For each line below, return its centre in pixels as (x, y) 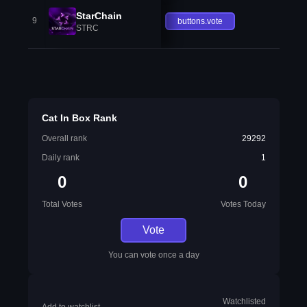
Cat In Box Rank (79, 118)
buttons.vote (200, 21)
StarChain (99, 15)
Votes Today (243, 204)
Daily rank (60, 158)
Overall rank (64, 138)
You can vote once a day (153, 255)
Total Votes (62, 204)
